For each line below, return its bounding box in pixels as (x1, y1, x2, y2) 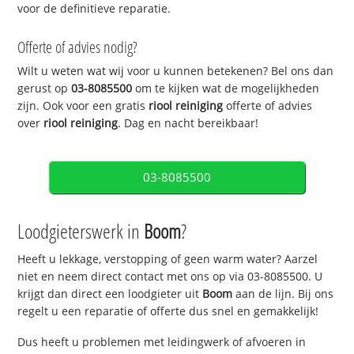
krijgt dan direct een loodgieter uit (17, 286, 203, 302)
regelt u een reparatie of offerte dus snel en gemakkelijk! (17, 303, 319, 319)
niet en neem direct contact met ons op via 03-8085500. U (17, 269, 323, 284)
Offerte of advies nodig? (17, 36, 138, 58)
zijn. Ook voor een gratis (17, 98, 149, 114)
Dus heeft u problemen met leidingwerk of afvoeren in (17, 333, 307, 349)
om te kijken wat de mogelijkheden (132, 81, 320, 96)
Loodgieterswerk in (17, 217, 145, 245)
